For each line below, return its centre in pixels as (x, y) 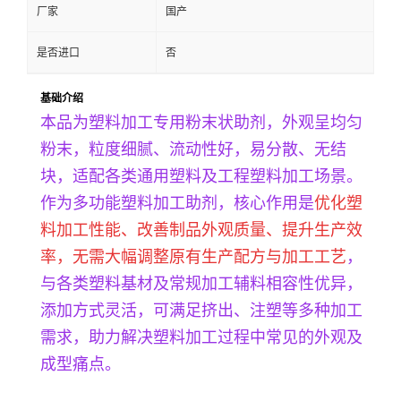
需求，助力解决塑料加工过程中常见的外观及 (201, 337)
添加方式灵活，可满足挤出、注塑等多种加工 (201, 310)
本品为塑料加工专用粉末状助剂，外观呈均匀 (201, 122)
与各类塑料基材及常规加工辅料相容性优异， (201, 283)
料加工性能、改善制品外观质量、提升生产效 (201, 230)
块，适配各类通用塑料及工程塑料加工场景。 (201, 176)
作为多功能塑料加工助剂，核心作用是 (177, 203)
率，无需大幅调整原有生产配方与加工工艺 (193, 256)
